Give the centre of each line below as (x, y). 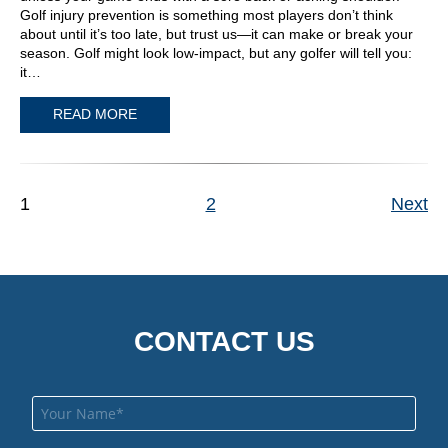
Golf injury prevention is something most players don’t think (206, 15)
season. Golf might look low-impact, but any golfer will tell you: (216, 53)
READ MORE (95, 114)
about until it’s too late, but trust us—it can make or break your (216, 34)
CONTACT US (224, 341)
